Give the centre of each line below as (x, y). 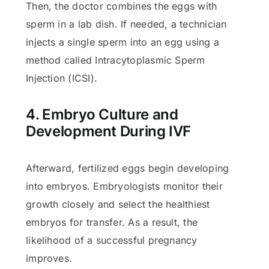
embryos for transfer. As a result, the (112, 222)
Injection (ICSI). (62, 78)
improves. (49, 258)
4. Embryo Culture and (102, 115)
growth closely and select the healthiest (118, 204)
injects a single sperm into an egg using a (123, 42)
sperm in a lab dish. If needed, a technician (126, 24)
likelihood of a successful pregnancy (112, 240)
